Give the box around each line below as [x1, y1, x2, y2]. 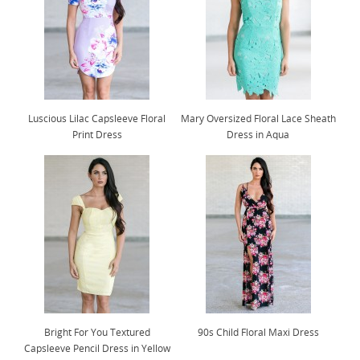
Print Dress [72, 129, 122, 141]
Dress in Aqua [227, 129, 290, 141]
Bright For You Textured [43, 326, 150, 338]
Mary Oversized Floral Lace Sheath [180, 112, 336, 125]
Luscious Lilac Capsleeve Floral [28, 112, 166, 125]
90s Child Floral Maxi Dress [197, 326, 319, 338]
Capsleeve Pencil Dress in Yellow [23, 342, 170, 354]
